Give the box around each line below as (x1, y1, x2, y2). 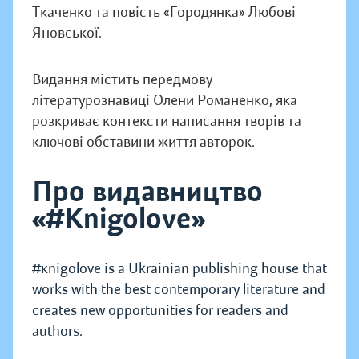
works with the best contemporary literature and (32, 280, 325, 299)
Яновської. (32, 24, 102, 42)
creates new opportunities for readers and (32, 301, 288, 320)
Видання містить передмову (32, 71, 212, 89)
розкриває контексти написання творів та (32, 112, 301, 131)
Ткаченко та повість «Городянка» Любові (32, 3, 296, 22)
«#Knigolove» (32, 201, 205, 237)
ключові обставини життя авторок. (32, 133, 255, 151)
